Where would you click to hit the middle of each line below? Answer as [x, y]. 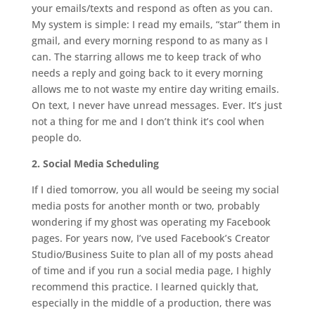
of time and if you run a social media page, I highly [151, 271]
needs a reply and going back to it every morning [147, 73]
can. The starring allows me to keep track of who [146, 57]
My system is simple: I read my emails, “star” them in [156, 25]
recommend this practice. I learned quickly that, [145, 287]
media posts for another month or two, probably [145, 206]
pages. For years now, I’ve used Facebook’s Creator [150, 238]
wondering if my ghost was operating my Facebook [151, 222]
